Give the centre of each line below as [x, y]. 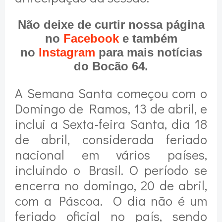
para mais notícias [148, 53]
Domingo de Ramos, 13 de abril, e [111, 109]
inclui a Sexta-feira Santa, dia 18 [111, 124]
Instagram [67, 53]
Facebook [91, 39]
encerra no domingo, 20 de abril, [111, 185]
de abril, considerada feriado [111, 139]
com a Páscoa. [59, 201]
